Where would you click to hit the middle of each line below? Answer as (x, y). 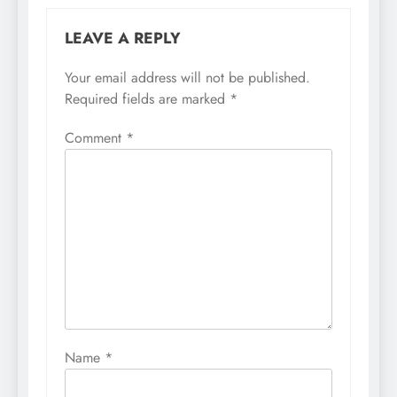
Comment (95, 138)
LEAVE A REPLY (123, 39)
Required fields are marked (147, 99)
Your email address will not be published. (187, 78)
